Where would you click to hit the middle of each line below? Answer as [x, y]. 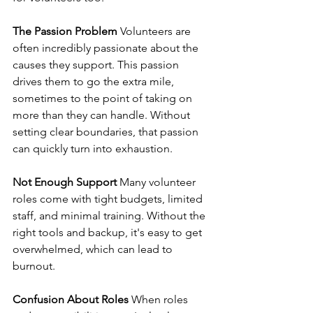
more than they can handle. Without [103, 115]
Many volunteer [158, 182]
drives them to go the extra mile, [95, 81]
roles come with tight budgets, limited [109, 199]
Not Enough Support [65, 182]
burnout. [34, 266]
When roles [160, 299]
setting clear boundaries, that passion [107, 132]
